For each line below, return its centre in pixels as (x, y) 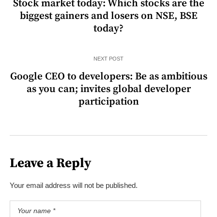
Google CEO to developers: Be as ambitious (108, 76)
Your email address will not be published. (74, 185)
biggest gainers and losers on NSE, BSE (108, 16)
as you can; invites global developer (108, 89)
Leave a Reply (50, 163)
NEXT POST (108, 58)
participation (108, 101)
